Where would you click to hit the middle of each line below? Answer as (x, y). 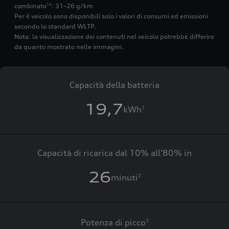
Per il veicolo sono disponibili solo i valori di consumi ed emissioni (111, 16)
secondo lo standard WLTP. (55, 26)
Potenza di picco (113, 222)
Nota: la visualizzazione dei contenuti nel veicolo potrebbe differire (114, 36)
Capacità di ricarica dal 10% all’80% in (114, 153)
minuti (124, 177)
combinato (30, 6)
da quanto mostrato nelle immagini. (69, 47)
